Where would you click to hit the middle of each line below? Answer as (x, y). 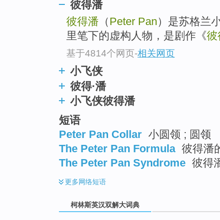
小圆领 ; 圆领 (178, 134)
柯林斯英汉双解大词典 (105, 205)
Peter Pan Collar (100, 134)
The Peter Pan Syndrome (122, 163)
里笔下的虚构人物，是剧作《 (137, 36)
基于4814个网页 (100, 53)
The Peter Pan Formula (117, 148)
